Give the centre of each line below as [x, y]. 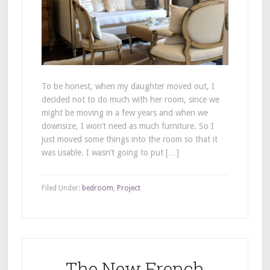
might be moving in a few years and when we [124, 113]
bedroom [97, 188]
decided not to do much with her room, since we [130, 100]
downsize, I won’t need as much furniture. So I [127, 126]
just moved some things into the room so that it [129, 140]
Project [128, 188]
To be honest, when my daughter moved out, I [128, 86]
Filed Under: [61, 188]
